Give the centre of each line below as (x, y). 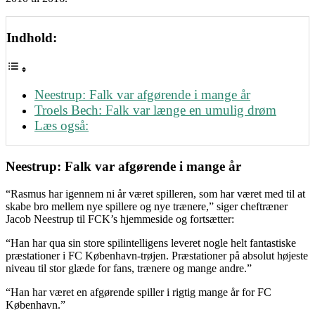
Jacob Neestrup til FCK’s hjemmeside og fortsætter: (120, 219)
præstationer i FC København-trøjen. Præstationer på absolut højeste (157, 255)
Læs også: (62, 126)
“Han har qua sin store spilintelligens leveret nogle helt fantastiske (151, 243)
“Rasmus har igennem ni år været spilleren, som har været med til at (155, 193)
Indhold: (32, 38)
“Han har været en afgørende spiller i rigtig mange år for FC (139, 292)
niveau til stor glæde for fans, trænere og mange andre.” (129, 268)
